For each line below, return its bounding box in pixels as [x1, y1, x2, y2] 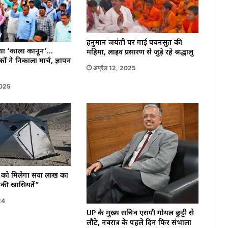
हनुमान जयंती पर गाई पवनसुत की [86, 38, 182, 48]
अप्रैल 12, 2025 [93, 64, 136, 72]
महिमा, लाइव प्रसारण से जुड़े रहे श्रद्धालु [86, 47, 193, 58]
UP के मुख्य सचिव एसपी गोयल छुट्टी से [86, 208, 194, 218]
